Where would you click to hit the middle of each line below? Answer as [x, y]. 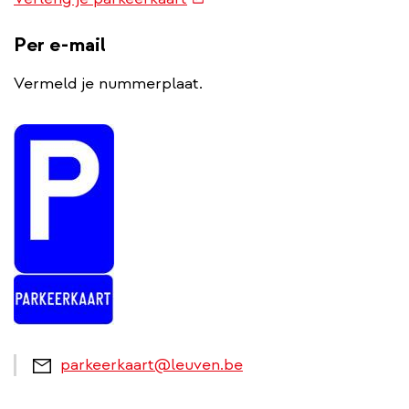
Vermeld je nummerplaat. [108, 83]
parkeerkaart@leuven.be [152, 364]
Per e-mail [60, 44]
